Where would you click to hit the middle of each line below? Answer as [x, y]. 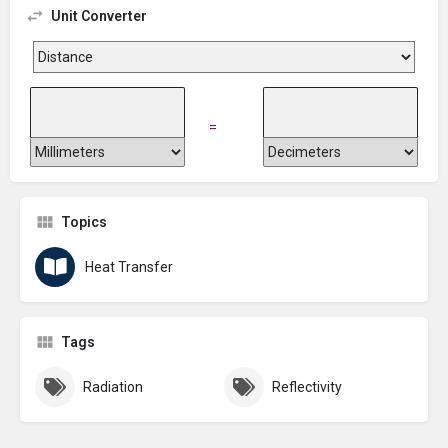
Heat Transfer [129, 267]
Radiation [113, 387]
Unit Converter [99, 16]
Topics [84, 222]
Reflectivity [307, 387]
